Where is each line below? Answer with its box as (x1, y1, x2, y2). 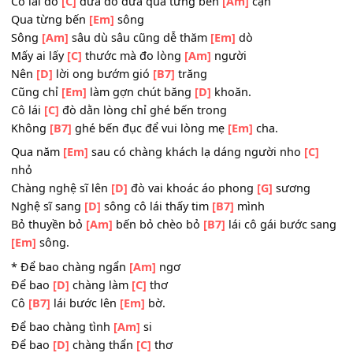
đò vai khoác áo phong (141, 279, 285, 296)
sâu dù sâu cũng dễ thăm (76, 112, 234, 129)
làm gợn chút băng (95, 172, 216, 189)
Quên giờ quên (12, 24, 105, 42)
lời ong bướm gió (58, 152, 170, 169)
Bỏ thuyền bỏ (12, 319, 95, 336)
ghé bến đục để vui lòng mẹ (79, 212, 253, 229)
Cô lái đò (12, 71, 69, 89)
